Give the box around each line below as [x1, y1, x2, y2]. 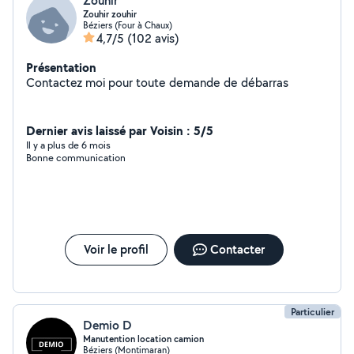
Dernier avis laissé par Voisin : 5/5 [26, 122, 213, 139]
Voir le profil [83, 241, 149, 258]
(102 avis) [127, 30, 179, 47]
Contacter [209, 241, 265, 258]
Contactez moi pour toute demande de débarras [26, 74, 288, 91]
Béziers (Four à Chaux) [83, 19, 172, 31]
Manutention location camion [83, 333, 204, 345]
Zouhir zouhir [83, 8, 137, 21]
